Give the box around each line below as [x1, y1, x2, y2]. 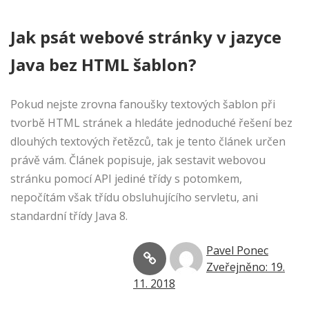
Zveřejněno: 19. [206, 259, 285, 275]
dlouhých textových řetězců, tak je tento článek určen [10, 134, 286, 150]
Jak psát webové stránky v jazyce [10, 26, 281, 49]
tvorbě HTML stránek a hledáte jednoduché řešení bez [10, 115, 292, 131]
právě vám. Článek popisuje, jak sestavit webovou [10, 152, 266, 168]
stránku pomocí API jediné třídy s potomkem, [10, 171, 242, 187]
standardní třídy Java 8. [10, 208, 130, 224]
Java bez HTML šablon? [10, 53, 197, 77]
